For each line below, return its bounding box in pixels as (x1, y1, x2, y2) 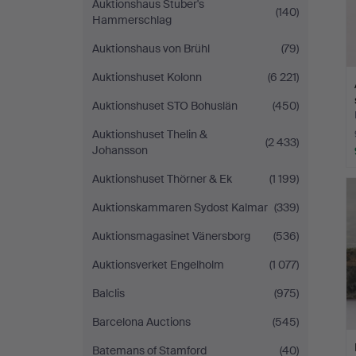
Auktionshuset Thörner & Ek (92, 172, 232, 186)
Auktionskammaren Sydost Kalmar (92, 200, 268, 215)
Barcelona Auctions (92, 315, 191, 329)
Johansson (92, 143, 148, 157)
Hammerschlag (92, 13, 172, 27)
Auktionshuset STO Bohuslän (92, 99, 238, 113)
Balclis (92, 286, 125, 300)
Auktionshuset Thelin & (92, 127, 207, 141)
